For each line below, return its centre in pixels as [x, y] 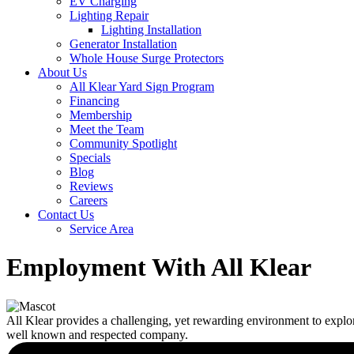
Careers [88, 200]
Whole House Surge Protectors [147, 58]
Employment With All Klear [159, 267]
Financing [94, 101]
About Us [62, 72]
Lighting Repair [109, 15]
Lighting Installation [151, 30]
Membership [101, 115]
